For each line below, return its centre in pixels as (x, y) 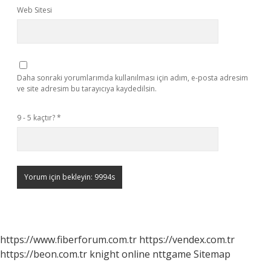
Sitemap (212, 254)
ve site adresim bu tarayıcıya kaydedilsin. (87, 89)
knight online (120, 254)
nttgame (172, 254)
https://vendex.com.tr (187, 240)
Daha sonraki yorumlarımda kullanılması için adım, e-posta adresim (132, 78)
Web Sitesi (34, 10)
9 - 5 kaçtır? (37, 118)
